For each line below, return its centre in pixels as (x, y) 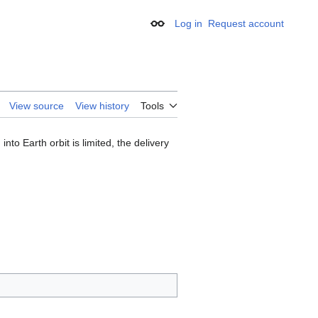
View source (37, 106)
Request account (246, 23)
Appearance (186, 28)
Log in (188, 23)
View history (102, 106)
